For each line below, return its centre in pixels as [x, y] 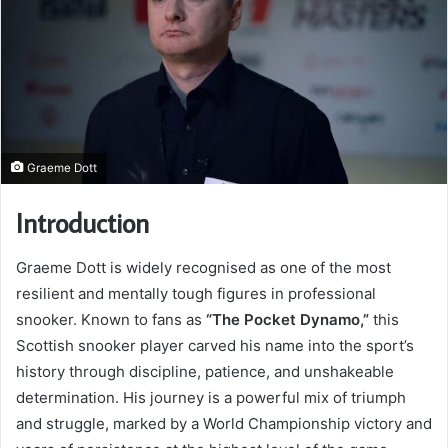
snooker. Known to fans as [111, 319]
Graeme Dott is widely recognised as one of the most [203, 267]
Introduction [82, 223]
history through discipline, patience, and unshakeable [205, 371]
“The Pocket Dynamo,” [287, 319]
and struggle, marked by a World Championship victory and [224, 423]
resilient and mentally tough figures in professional [196, 293]
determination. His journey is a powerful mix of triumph [211, 397]
